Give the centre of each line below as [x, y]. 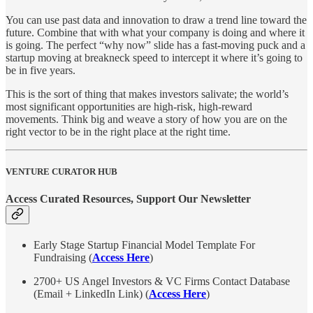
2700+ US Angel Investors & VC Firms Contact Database [162, 282]
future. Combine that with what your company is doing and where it [155, 32]
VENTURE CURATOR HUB [61, 171]
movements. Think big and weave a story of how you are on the [146, 119]
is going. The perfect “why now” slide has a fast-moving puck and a [155, 45]
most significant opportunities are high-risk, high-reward [129, 106]
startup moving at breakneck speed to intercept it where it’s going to [154, 57]
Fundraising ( [63, 258]
